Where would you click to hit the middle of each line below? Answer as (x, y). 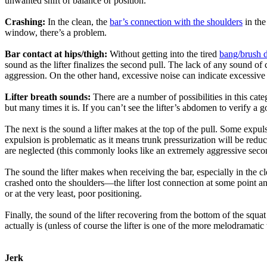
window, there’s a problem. (56, 32)
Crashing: (25, 22)
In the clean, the (77, 22)
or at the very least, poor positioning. (73, 193)
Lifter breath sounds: (49, 97)
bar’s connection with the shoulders (176, 22)
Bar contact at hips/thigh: (57, 54)
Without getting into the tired (164, 54)
